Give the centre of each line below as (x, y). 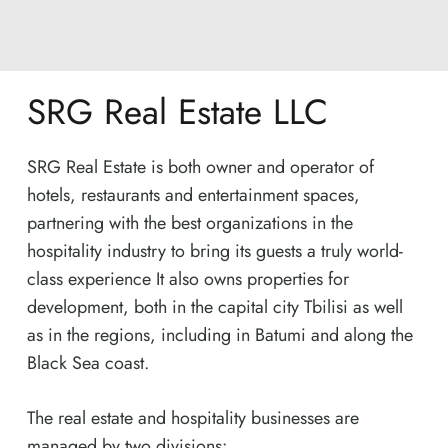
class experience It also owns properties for (188, 279)
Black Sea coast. (88, 363)
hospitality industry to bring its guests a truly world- (215, 251)
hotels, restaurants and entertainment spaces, (193, 195)
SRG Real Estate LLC (177, 112)
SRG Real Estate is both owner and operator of (200, 167)
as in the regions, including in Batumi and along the (220, 335)
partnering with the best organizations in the (190, 223)
